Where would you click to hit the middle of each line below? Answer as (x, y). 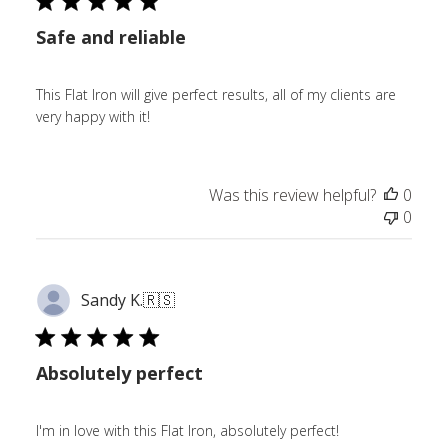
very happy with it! (92, 116)
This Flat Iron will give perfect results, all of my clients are (215, 94)
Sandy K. (111, 300)
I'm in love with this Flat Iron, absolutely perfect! (187, 430)
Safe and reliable (110, 36)
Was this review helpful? (293, 194)
